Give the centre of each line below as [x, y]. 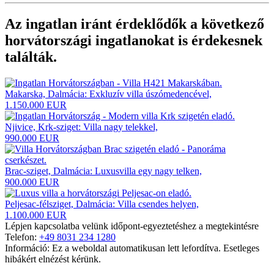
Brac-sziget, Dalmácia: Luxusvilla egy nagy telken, [103, 171]
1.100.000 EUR [36, 215]
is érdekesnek [218, 41]
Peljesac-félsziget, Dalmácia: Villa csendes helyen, [102, 204]
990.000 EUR [32, 138]
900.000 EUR [32, 182]
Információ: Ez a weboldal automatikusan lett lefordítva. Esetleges [132, 248]
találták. [31, 57]
